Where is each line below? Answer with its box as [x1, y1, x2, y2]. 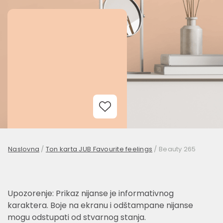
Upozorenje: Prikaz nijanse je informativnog [7, 188, 174, 199]
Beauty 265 [158, 144, 196, 154]
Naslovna [8, 144, 40, 154]
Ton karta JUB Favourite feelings [45, 144, 153, 154]
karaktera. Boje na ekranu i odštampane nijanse [7, 200, 193, 211]
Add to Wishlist [105, 113, 162, 125]
